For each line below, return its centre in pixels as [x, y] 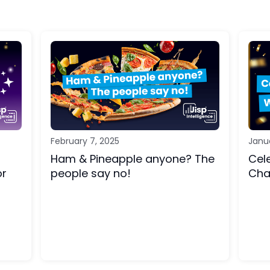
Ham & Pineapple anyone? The [133, 159]
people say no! [91, 173]
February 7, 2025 [85, 141]
